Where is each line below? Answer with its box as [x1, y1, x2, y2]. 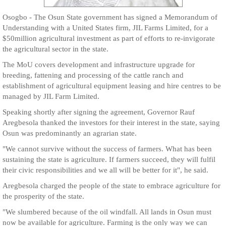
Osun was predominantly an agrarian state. [3, 129, 137, 137]
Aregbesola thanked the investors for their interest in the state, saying [3, 119, 220, 127]
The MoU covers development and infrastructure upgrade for [3, 61, 195, 69]
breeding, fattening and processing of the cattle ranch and [3, 71, 184, 79]
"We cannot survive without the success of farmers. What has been [3, 145, 212, 153]
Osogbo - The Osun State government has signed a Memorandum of [3, 13, 217, 21]
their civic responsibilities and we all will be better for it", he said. [3, 166, 208, 174]
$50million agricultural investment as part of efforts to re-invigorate [3, 34, 215, 42]
